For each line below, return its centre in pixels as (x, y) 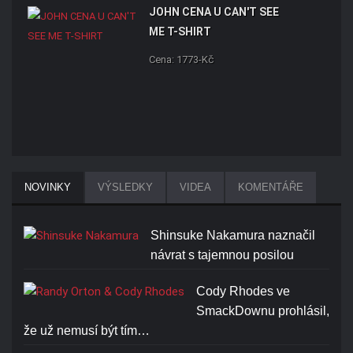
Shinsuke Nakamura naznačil (233, 236)
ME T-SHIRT (180, 32)
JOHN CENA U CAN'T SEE (214, 12)
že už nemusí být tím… (87, 331)
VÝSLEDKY (125, 188)
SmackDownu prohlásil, (263, 311)
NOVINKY (48, 188)
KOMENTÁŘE (271, 188)
